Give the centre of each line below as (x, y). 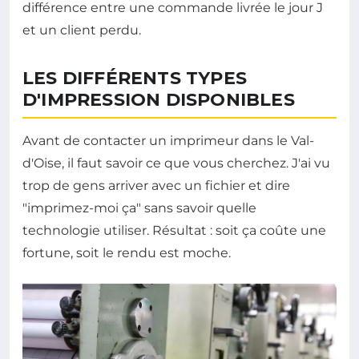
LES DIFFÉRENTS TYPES (135, 79)
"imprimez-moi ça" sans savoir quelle (139, 208)
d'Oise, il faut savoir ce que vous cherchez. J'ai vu (176, 163)
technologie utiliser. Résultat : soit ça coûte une (174, 231)
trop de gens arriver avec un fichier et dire (156, 186)
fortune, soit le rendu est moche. (127, 253)
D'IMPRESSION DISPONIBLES (159, 100)
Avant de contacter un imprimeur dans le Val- (168, 141)
